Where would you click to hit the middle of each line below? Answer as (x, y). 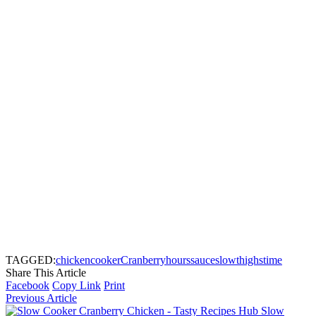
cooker (105, 260)
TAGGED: (31, 260)
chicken (73, 260)
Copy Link (77, 286)
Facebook (28, 286)
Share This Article (46, 273)
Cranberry (143, 260)
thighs (250, 260)
